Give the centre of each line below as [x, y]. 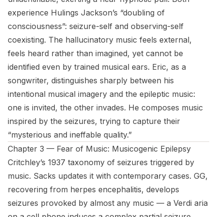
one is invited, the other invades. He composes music [105, 108]
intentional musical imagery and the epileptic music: [101, 94]
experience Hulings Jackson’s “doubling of [86, 13]
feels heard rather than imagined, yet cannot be [95, 53]
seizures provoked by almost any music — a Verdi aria [108, 203]
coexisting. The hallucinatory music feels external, [100, 40]
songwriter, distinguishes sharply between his [91, 80]
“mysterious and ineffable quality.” [70, 135]
